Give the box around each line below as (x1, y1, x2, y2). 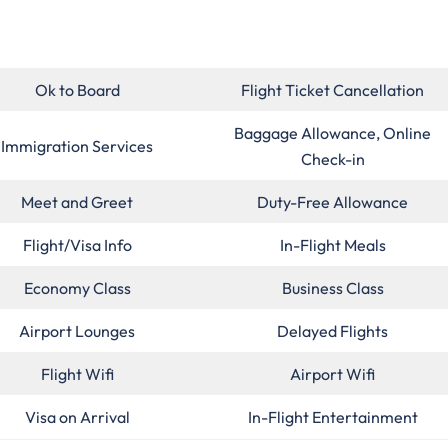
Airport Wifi (290, 364, 375, 385)
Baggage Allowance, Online (234, 123, 431, 144)
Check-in (300, 149, 365, 170)
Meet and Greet (21, 192, 133, 213)
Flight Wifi (40, 364, 114, 385)
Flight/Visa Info (22, 235, 132, 256)
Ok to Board (34, 80, 120, 101)
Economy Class (23, 278, 131, 299)
